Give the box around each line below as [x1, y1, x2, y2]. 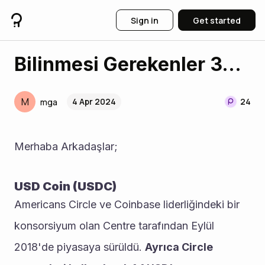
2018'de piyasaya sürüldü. [14, 241, 145, 253]
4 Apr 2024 [72, 96, 116, 107]
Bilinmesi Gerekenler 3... [14, 53, 241, 76]
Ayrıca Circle [145, 241, 213, 253]
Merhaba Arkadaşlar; [14, 140, 121, 153]
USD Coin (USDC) [14, 179, 117, 193]
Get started [193, 14, 241, 26]
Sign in [131, 14, 159, 26]
